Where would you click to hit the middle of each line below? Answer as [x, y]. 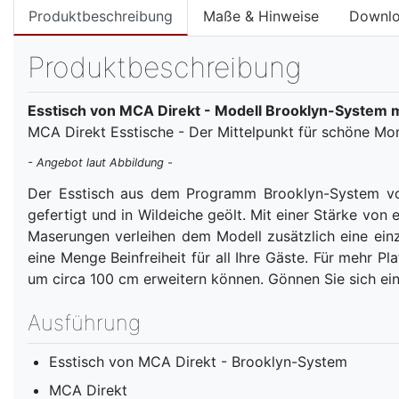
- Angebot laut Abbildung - [100, 162]
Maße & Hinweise [261, 16]
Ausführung [84, 322]
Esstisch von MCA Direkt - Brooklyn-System [198, 361]
